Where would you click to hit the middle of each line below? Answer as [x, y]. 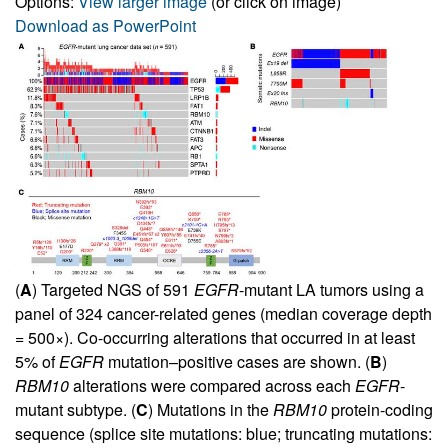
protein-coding [380, 409]
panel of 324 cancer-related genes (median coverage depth [223, 313]
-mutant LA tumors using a [331, 289]
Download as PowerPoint [105, 25]
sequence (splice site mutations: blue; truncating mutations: [223, 433]
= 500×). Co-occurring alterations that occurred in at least [215, 337]
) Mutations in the [210, 409]
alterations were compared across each [212, 385]
